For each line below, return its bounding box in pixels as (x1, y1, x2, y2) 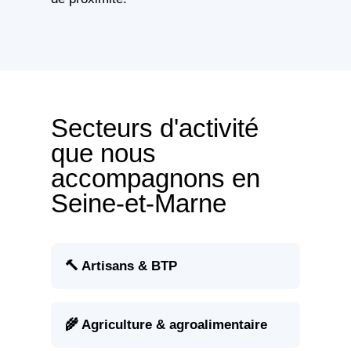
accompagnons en (50, 164, 260, 194)
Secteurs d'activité (50, 114, 259, 143)
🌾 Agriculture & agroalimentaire (64, 317, 267, 333)
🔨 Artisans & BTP (64, 258, 177, 274)
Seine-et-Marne (50, 189, 226, 219)
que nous (50, 139, 156, 168)
